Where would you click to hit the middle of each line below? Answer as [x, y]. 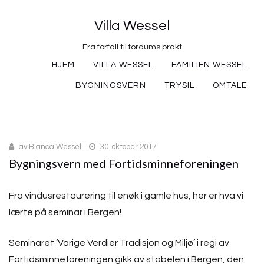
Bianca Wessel [55, 147]
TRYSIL [179, 85]
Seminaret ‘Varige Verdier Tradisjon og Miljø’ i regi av [119, 243]
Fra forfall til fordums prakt [132, 47]
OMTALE [230, 85]
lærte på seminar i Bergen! [65, 212]
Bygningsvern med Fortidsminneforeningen [124, 163]
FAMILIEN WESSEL [209, 65]
